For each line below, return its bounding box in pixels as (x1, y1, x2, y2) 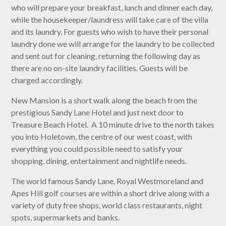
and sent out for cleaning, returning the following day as (11, 50, 201, 61)
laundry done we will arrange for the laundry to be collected (11, 38, 215, 48)
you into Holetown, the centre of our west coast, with (11, 131, 193, 141)
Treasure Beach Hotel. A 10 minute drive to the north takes (11, 119, 215, 129)
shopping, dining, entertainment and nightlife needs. (11, 155, 187, 165)
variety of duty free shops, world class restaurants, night (11, 200, 203, 210)
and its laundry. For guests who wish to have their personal (11, 26, 209, 36)
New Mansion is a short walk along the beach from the (11, 95, 198, 105)
